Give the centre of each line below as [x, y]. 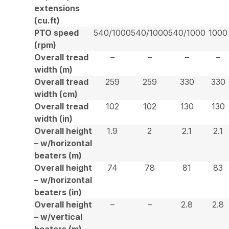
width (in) [54, 118]
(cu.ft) [47, 20]
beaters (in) [58, 192]
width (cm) [56, 94]
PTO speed [57, 32]
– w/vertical [59, 216]
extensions [57, 8]
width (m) [54, 69]
